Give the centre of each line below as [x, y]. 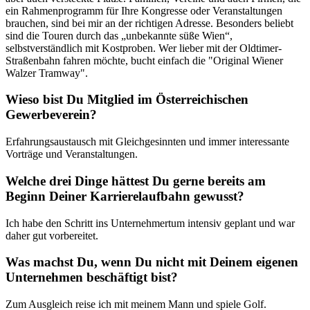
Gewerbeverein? [51, 115]
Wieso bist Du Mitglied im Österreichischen [127, 100]
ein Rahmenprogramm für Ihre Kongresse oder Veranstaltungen [144, 10]
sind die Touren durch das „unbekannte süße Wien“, [119, 35]
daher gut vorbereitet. [52, 235]
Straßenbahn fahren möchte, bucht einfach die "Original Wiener [144, 60]
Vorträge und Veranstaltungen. [72, 154]
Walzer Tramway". [47, 73]
